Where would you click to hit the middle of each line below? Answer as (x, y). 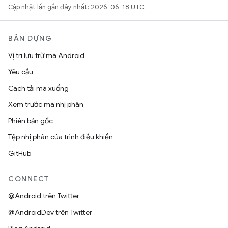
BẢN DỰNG (30, 38)
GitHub (20, 153)
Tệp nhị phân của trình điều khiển (61, 137)
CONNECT (29, 179)
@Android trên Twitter (44, 196)
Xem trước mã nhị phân (46, 104)
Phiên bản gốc (31, 121)
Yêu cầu (21, 72)
